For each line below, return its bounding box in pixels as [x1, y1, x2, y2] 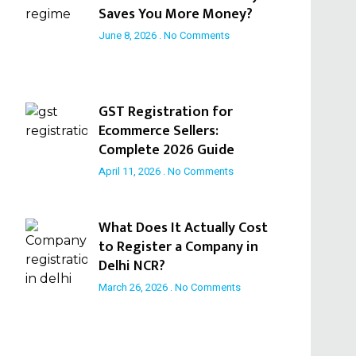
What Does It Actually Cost [98, 216, 268, 241]
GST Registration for [98, 99, 233, 124]
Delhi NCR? [98, 254, 165, 279]
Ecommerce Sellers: [98, 118, 219, 143]
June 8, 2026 [98, 27, 159, 43]
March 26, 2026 [98, 280, 170, 296]
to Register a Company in [98, 235, 258, 260]
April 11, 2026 [98, 163, 163, 179]
